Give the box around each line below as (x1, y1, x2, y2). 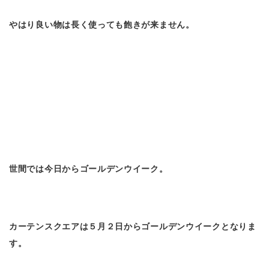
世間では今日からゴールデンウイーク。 (9, 163, 177, 174)
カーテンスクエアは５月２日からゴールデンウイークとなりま (9, 221, 256, 231)
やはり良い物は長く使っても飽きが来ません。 (9, 19, 195, 29)
